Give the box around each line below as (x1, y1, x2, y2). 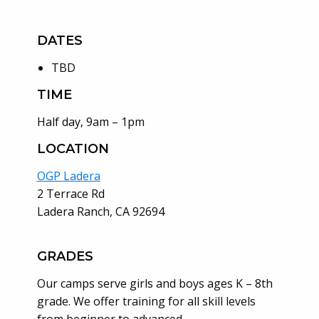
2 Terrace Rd (36, 185, 105, 202)
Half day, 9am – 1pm (36, 113, 145, 130)
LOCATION (36, 140, 109, 157)
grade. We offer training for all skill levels (36, 293, 256, 310)
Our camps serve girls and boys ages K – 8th (36, 276, 273, 292)
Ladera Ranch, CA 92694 (36, 203, 164, 219)
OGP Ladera (36, 167, 100, 184)
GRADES (36, 249, 93, 265)
